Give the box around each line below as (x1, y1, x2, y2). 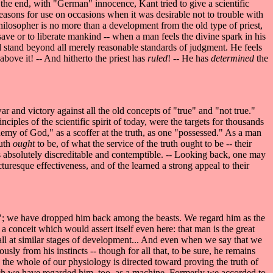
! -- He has (168, 52, 211, 63)
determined (211, 52, 257, 63)
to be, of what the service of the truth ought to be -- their (37, 138, 252, 149)
